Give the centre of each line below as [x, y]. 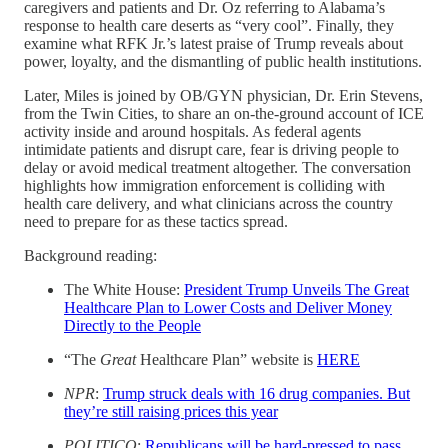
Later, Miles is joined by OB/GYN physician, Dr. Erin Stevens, [223, 95]
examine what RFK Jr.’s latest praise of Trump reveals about [213, 43]
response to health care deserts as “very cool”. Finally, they [209, 25]
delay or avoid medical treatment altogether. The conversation [217, 167]
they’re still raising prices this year [171, 411]
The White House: [124, 289]
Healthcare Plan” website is [226, 359]
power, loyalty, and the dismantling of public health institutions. [223, 61]
